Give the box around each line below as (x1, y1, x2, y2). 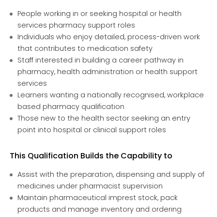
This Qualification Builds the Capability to (10, 150, 172, 161)
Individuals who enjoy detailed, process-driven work (17, 31, 200, 42)
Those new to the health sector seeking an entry (17, 113, 190, 123)
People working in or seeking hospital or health (17, 8, 182, 18)
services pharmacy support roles (17, 20, 135, 30)
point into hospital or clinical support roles (17, 124, 166, 135)
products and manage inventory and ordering (17, 204, 182, 214)
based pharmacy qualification (17, 101, 124, 111)
